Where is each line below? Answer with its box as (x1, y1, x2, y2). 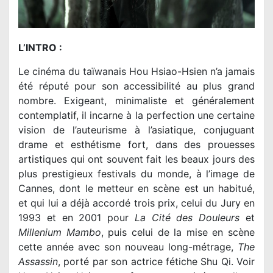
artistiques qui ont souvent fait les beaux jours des (18, 152, 255, 165)
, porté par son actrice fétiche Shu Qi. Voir (58, 255, 255, 268)
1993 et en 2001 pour (18, 211, 135, 224)
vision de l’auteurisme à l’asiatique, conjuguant (18, 123, 255, 136)
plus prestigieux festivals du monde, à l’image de (18, 167, 255, 180)
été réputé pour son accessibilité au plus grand (18, 79, 255, 92)
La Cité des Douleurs (134, 211, 240, 224)
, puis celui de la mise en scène (101, 225, 255, 238)
